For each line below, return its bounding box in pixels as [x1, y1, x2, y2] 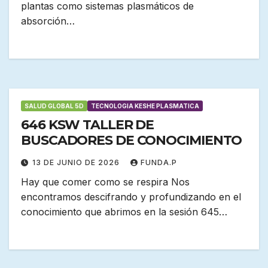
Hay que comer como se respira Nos [21, 176, 190, 188]
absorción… [21, 15, 75, 28]
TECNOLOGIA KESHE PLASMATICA [91, 102, 199, 110]
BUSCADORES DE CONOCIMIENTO [21, 132, 242, 149]
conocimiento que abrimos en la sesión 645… [21, 206, 227, 218]
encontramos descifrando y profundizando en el [21, 191, 241, 203]
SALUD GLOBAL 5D [25, 102, 84, 110]
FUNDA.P [141, 158, 177, 167]
